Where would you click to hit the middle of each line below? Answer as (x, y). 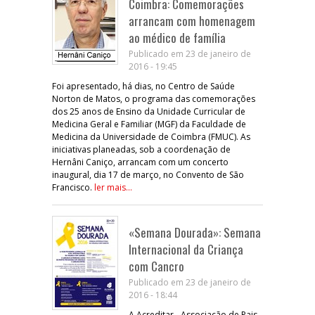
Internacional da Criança (186, 249)
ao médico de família (177, 37)
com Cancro (156, 266)
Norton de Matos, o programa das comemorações (154, 98)
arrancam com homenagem (192, 20)
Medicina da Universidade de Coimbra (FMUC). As (151, 136)
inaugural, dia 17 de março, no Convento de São (148, 174)
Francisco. (73, 187)
